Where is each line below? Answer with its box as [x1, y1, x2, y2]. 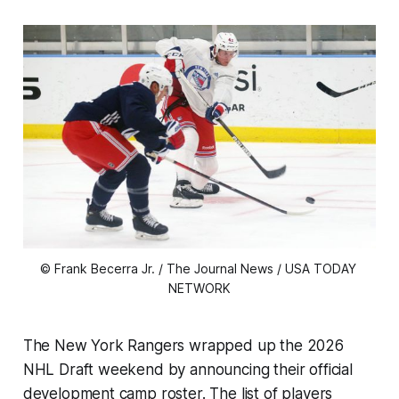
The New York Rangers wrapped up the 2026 [22, 337, 344, 355]
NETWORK [168, 281, 231, 297]
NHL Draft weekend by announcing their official [22, 361, 353, 379]
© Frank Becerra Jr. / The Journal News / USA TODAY [39, 261, 356, 277]
